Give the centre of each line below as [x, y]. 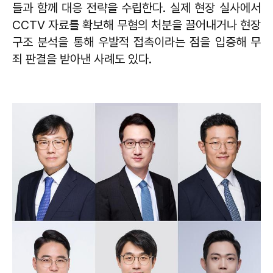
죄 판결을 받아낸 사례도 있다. [82, 59]
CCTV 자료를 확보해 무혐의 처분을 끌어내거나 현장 [136, 25]
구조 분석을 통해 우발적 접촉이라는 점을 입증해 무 [136, 42]
